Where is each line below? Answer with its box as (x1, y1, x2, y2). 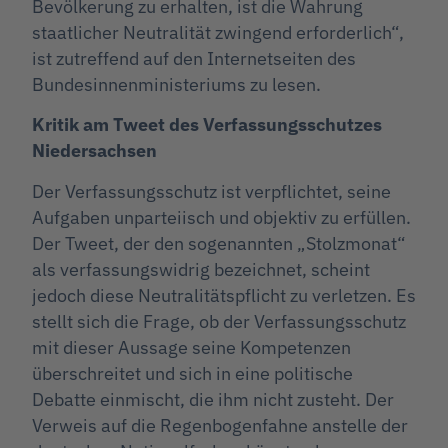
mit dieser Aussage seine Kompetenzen (32, 335, 351, 359)
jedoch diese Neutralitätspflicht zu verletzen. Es (32, 283, 416, 307)
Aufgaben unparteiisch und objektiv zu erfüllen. (32, 205, 411, 229)
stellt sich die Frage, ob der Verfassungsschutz (32, 309, 406, 333)
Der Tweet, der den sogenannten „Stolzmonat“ (32, 231, 406, 255)
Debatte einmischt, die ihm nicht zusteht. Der (32, 387, 394, 411)
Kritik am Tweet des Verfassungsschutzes (32, 113, 382, 137)
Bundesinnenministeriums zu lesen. (32, 72, 321, 96)
